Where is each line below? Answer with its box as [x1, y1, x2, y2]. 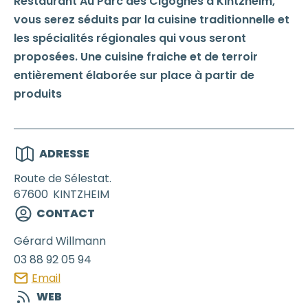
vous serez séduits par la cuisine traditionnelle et [14, 11, 289, 27]
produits [14, 85, 62, 102]
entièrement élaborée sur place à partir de [14, 67, 254, 83]
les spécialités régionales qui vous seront [14, 30, 246, 46]
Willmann [56, 232, 106, 249]
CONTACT [36, 205, 95, 221]
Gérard [14, 232, 53, 249]
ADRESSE [39, 145, 90, 162]
